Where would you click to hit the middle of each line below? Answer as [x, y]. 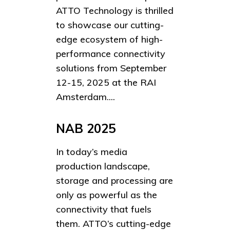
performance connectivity [111, 53]
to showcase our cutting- [110, 25]
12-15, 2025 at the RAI [106, 82]
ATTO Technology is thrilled [115, 10]
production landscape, [103, 166]
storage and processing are [114, 181]
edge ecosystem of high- [109, 39]
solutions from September [111, 68]
